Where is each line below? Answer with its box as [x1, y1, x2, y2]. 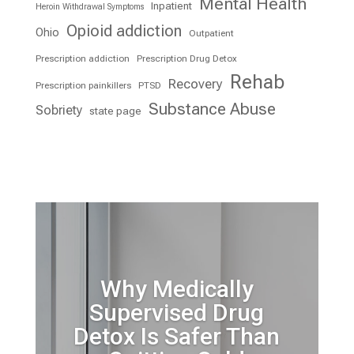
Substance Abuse [148, 99, 276, 119]
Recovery [168, 75, 223, 92]
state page [88, 104, 141, 117]
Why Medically [100, 275, 254, 303]
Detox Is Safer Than [73, 322, 281, 351]
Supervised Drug [89, 299, 265, 327]
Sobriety [35, 102, 82, 118]
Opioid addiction [66, 21, 182, 40]
